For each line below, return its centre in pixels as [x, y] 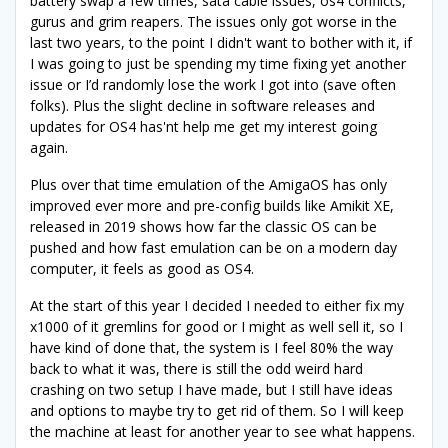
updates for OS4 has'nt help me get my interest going [203, 127]
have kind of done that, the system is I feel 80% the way [211, 348]
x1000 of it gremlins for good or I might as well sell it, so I [216, 327]
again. [49, 148]
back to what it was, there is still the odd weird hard [196, 369]
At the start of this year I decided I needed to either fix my [217, 306]
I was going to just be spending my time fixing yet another [218, 64]
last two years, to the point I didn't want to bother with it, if [221, 43]
